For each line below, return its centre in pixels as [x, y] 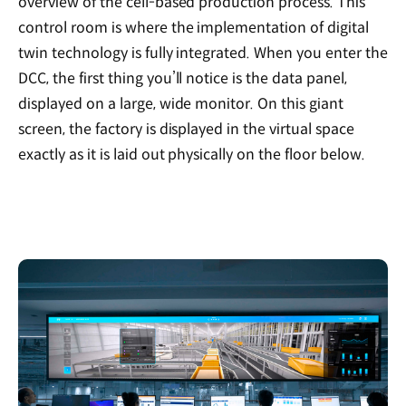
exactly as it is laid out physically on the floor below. [195, 154]
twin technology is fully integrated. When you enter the [203, 53]
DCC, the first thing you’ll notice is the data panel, [183, 78]
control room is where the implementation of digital [193, 27]
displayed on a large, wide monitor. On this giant [181, 103]
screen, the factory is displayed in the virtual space [186, 129]
